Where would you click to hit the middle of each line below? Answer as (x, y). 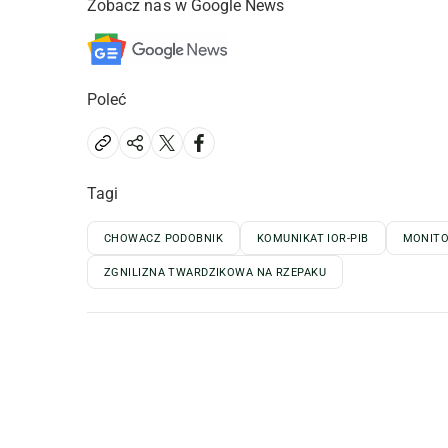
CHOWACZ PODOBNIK (164, 239)
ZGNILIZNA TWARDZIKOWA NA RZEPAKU (215, 273)
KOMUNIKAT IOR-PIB (313, 239)
